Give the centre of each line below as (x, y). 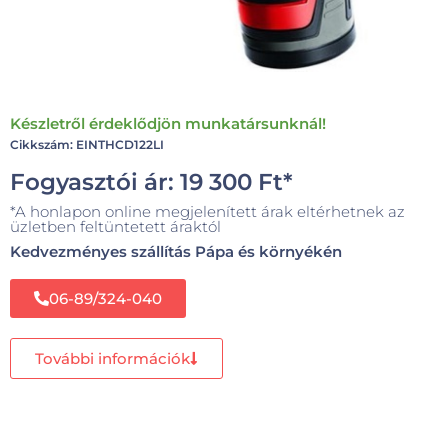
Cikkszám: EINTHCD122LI (87, 144)
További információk (112, 358)
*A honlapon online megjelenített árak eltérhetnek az (207, 211)
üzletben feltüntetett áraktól (115, 226)
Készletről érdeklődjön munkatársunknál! (168, 123)
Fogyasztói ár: (95, 181)
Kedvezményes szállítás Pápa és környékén (176, 251)
